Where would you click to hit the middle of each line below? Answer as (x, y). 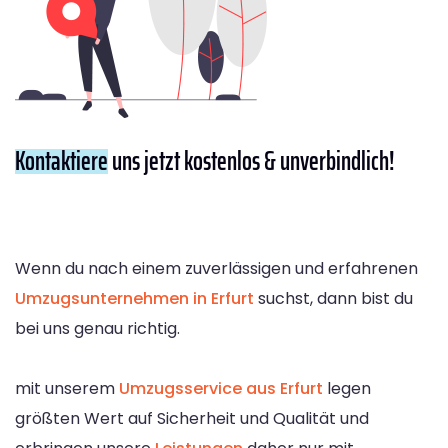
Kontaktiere (61, 160)
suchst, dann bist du (333, 298)
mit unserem (67, 388)
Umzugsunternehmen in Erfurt (134, 298)
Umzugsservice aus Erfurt (221, 388)
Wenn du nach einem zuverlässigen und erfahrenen (216, 268)
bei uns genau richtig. (97, 328)
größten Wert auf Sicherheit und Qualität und (192, 418)
